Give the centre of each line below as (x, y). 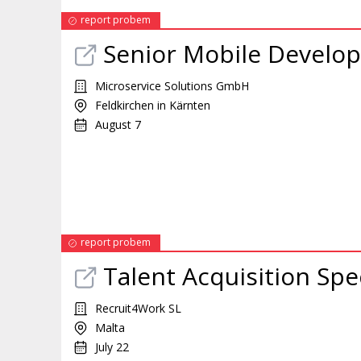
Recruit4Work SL (138, 308)
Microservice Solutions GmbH (172, 86)
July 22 (112, 347)
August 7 (118, 124)
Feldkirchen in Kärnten (153, 105)
